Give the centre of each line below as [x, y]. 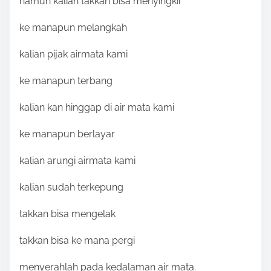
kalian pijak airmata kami [73, 54]
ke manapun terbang [66, 81]
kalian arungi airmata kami [77, 161]
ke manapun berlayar [67, 134]
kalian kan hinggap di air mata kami [97, 108]
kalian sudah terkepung [71, 188]
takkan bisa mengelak [67, 214]
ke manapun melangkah [73, 28]
